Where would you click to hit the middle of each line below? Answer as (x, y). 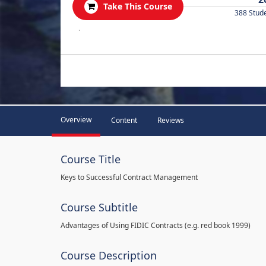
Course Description (109, 255)
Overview (76, 120)
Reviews (171, 120)
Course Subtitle (99, 207)
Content (124, 120)
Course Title (91, 159)
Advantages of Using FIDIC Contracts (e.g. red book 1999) (156, 225)
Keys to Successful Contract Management (129, 177)
